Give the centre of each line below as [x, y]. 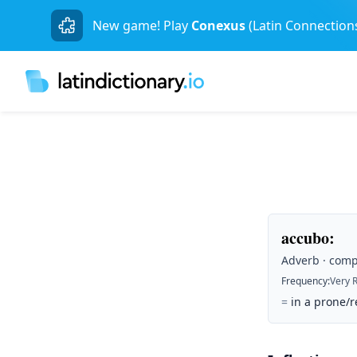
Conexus [218, 25]
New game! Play [140, 25]
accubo [305, 238]
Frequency [304, 281]
